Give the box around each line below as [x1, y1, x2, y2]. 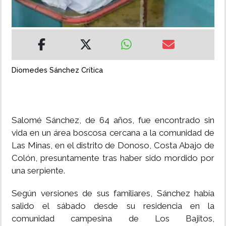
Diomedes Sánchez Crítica [12, 66, 103, 75]
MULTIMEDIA [8, 43, 51, 51]
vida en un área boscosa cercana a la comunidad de [12, 128, 214, 138]
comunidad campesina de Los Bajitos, [12, 213, 214, 224]
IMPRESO [8, 72, 40, 80]
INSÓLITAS [8, 15, 44, 23]
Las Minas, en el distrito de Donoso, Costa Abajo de [12, 140, 214, 151]
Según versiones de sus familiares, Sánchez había [12, 188, 214, 199]
